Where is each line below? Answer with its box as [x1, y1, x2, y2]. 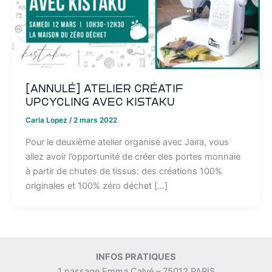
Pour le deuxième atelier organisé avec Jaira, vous [25, 136, 229, 148]
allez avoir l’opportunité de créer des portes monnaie [25, 151, 243, 162]
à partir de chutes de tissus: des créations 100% [25, 165, 222, 177]
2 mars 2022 [73, 116, 117, 125]
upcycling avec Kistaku [25, 97, 175, 108]
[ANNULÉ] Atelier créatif [25, 83, 183, 95]
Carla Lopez [25, 116, 69, 125]
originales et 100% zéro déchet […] [25, 180, 168, 191]
